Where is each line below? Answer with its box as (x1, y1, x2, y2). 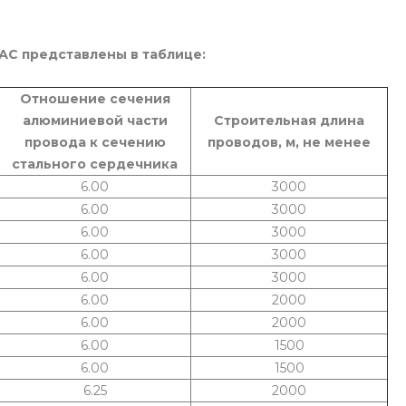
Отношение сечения (19, 91, 170, 108)
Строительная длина (214, 112, 364, 130)
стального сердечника (12, 156, 178, 173)
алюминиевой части (22, 112, 168, 130)
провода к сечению (24, 134, 166, 151)
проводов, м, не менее (208, 134, 371, 151)
